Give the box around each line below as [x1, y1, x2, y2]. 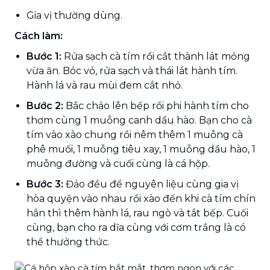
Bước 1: [27, 50, 61, 62]
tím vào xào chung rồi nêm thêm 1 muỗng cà [27, 128, 243, 140]
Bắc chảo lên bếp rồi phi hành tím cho [63, 99, 249, 111]
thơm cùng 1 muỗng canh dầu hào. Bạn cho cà [27, 114, 252, 126]
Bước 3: [27, 178, 66, 190]
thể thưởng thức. [27, 236, 110, 248]
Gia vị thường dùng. [27, 9, 122, 21]
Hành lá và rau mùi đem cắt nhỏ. [27, 79, 183, 91]
